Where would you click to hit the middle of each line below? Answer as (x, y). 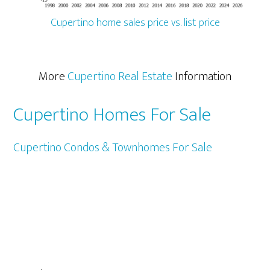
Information (202, 76)
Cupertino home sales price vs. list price (135, 23)
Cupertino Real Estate (120, 76)
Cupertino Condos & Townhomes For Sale (113, 147)
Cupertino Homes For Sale (112, 115)
